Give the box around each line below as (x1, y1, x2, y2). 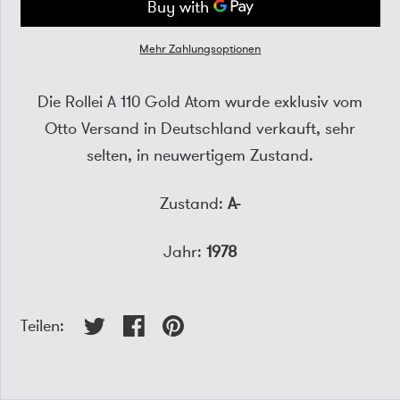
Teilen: (21, 315, 65, 337)
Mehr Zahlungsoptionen (139, 41, 262, 57)
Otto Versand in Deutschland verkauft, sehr (45, 118, 356, 139)
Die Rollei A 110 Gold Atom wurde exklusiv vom (37, 91, 363, 112)
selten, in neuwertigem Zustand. (87, 145, 314, 166)
